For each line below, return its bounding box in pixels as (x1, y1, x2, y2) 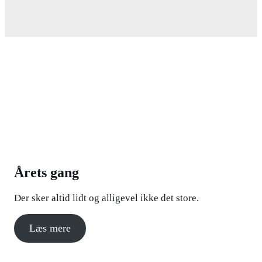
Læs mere (29, 222, 71, 234)
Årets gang (14, 164, 79, 180)
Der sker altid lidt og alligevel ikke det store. (14, 192, 199, 204)
